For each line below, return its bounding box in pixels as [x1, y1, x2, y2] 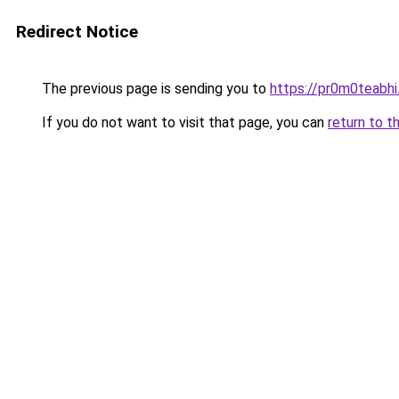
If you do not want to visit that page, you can [38, 114, 328, 131]
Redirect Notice [16, 21, 138, 42]
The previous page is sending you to [38, 80, 270, 97]
